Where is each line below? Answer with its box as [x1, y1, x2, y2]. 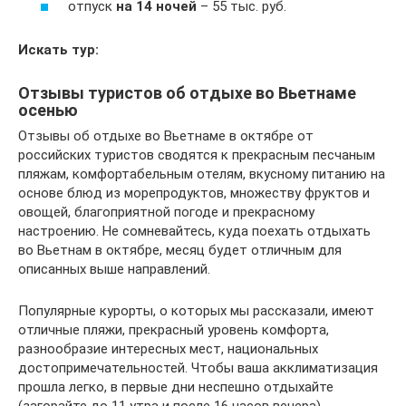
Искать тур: [18, 42, 99, 59]
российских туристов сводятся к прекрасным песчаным [18, 147, 375, 164]
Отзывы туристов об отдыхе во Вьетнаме [18, 83, 356, 103]
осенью [18, 101, 78, 121]
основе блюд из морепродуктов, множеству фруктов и [18, 185, 370, 202]
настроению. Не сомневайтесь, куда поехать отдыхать [18, 223, 371, 240]
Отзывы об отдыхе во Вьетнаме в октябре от [18, 128, 314, 145]
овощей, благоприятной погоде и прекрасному [18, 204, 314, 221]
